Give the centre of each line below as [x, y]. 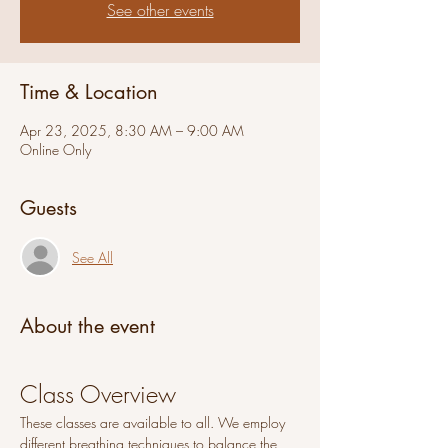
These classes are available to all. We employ [154, 422]
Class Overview [98, 394]
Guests [48, 208]
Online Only [55, 149]
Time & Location [89, 92]
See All [92, 257]
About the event [87, 326]
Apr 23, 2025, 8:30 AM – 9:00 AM [132, 130]
